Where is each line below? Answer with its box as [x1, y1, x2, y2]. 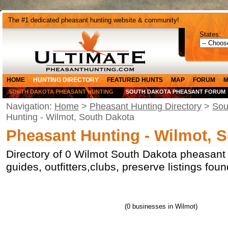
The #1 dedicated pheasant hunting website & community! [8, 16, 179, 24]
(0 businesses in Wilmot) [125, 202, 198, 210]
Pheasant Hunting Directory [90, 101, 202, 111]
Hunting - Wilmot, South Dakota [6, 112, 134, 122]
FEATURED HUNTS [107, 76, 163, 83]
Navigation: [6, 101, 54, 111]
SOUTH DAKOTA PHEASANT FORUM [126, 89, 225, 95]
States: [199, 31, 221, 38]
